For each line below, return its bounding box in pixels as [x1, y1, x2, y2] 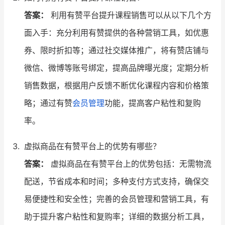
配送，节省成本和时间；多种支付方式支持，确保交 [24, 176, 209, 187]
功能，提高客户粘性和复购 [104, 98, 201, 108]
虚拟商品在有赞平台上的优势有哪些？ [24, 141, 161, 152]
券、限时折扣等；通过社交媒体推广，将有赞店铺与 [24, 45, 209, 56]
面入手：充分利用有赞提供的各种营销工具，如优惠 [24, 28, 209, 38]
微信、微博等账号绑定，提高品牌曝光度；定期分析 [24, 63, 209, 73]
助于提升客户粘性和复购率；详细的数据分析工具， [24, 211, 209, 222]
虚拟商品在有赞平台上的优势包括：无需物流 [48, 159, 211, 169]
